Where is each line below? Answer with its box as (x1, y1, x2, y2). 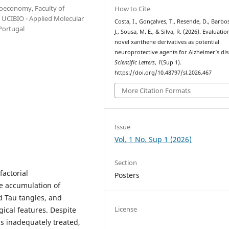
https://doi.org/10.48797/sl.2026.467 (114, 68, 212, 76)
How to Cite (114, 4, 151, 13)
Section (114, 158, 138, 168)
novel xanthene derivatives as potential (114, 38, 220, 45)
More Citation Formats (122, 86, 191, 96)
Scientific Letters (114, 58, 155, 66)
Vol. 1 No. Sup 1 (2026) (114, 134, 192, 145)
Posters (114, 170, 140, 180)
